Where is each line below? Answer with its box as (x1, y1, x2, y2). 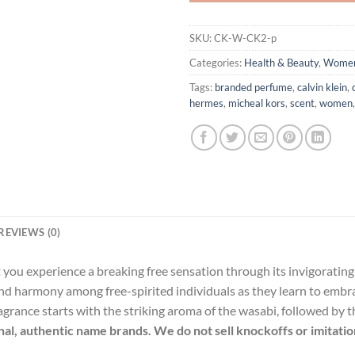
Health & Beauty (244, 55, 319, 69)
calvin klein (297, 80, 347, 94)
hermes (189, 96, 223, 109)
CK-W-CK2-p (214, 31, 277, 44)
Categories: (189, 55, 244, 69)
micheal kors (228, 96, 285, 109)
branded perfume (215, 80, 292, 94)
